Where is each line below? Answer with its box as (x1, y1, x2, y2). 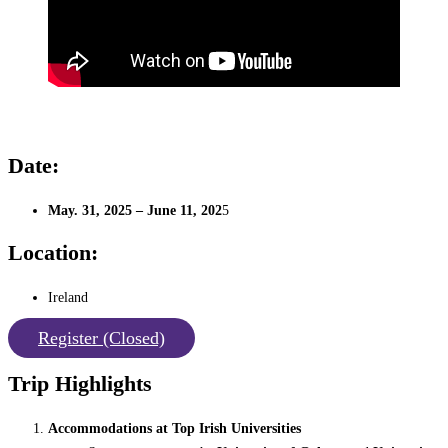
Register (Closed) (38, 327, 165, 348)
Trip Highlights (8, 371, 152, 396)
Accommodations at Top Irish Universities (48, 419, 301, 436)
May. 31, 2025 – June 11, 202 (48, 201, 222, 218)
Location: (8, 240, 98, 265)
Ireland (48, 288, 88, 305)
